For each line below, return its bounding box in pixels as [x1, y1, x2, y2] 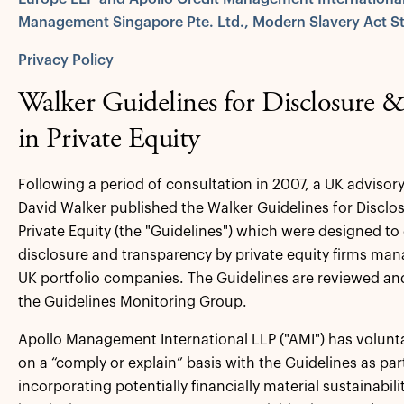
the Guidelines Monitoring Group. [17, 295, 247, 309]
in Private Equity [17, 126, 200, 155]
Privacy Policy [17, 53, 114, 68]
